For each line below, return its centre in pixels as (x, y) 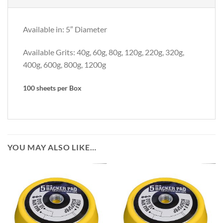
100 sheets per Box (52, 88)
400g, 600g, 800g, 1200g (64, 65)
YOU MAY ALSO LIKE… (52, 147)
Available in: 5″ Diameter (65, 29)
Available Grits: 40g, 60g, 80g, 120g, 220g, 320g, (104, 52)
